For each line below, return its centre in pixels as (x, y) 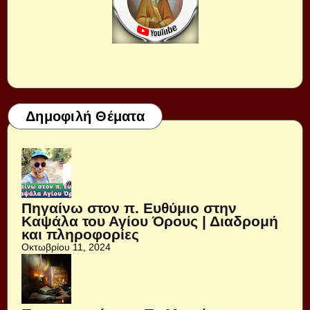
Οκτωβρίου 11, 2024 (66, 247)
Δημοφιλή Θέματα (85, 116)
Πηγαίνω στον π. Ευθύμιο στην (129, 208)
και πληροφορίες (80, 234)
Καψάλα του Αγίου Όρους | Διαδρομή (150, 221)
